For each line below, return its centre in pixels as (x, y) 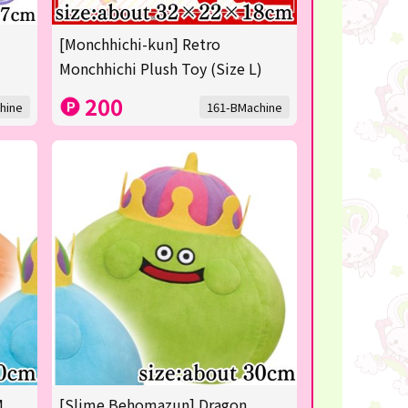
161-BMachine (244, 107)
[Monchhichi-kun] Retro (139, 43)
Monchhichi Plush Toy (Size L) (160, 68)
